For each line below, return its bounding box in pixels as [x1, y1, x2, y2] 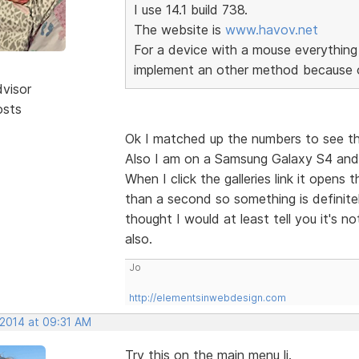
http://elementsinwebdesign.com [128, 291, 286, 304]
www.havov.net [224, 21, 318, 38]
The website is [133, 21, 225, 38]
